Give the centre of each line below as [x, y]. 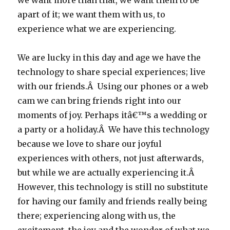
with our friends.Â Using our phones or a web [113, 86]
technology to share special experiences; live [112, 72]
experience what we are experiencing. [97, 29]
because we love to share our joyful [90, 144]
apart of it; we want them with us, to [92, 14]
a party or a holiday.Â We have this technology [114, 129]
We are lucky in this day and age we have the [109, 57]
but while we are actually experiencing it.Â [107, 172]
